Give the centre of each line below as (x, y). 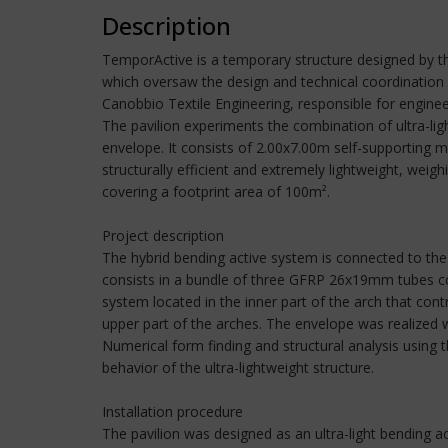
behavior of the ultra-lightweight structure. (238, 367)
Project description (163, 235)
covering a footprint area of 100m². (216, 191)
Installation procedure (172, 411)
